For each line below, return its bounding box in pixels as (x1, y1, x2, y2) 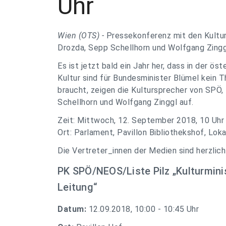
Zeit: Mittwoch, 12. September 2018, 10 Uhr (58, 116, 224, 125)
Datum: (58, 204, 89, 214)
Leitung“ (58, 181, 97, 193)
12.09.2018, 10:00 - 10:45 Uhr (88, 204, 199, 214)
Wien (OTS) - (58, 31, 106, 40)
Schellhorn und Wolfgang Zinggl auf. (58, 97, 194, 107)
